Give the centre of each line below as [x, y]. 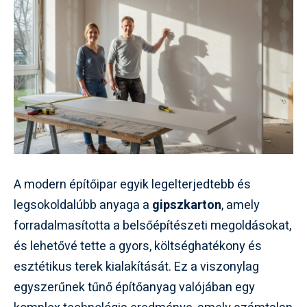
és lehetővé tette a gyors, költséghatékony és [138, 246]
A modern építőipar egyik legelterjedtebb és [132, 184]
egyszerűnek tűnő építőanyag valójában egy [134, 287]
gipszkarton [187, 205]
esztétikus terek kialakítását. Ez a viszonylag [136, 267]
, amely [241, 205]
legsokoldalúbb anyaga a [83, 205]
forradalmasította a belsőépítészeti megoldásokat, [152, 225]
